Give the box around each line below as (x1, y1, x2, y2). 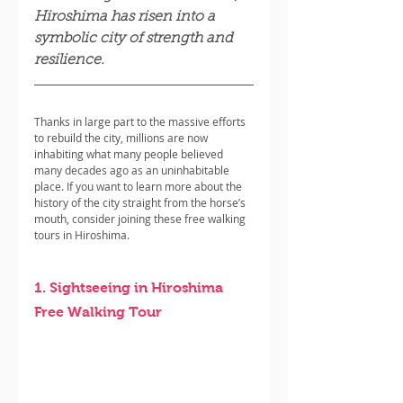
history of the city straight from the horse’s (34, 195, 248, 210)
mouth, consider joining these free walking (34, 211, 248, 226)
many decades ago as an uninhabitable (34, 163, 232, 177)
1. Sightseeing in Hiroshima (34, 280, 227, 295)
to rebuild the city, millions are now (34, 130, 210, 145)
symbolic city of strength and (34, 31, 237, 46)
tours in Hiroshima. (34, 228, 130, 242)
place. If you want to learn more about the (34, 179, 245, 193)
